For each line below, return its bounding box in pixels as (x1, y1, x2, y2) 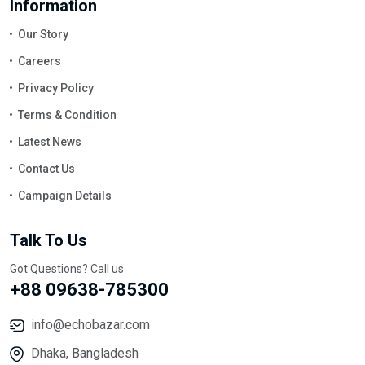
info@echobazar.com (31, 317, 150, 332)
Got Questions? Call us (10, 262, 124, 275)
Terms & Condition (18, 108, 117, 121)
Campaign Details (18, 189, 112, 202)
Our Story (18, 28, 68, 41)
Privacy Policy (18, 81, 94, 95)
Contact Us (18, 162, 75, 175)
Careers (18, 55, 61, 68)
